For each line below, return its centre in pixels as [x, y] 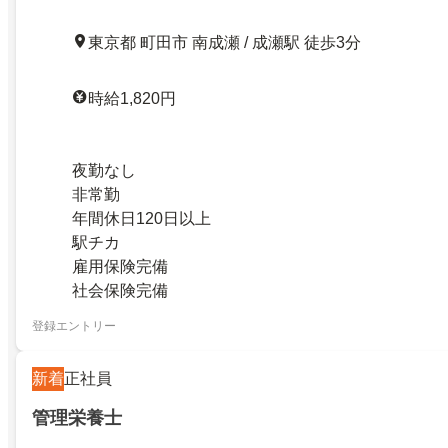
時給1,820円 [132, 98]
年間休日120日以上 [141, 218]
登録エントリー [74, 326]
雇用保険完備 [120, 266]
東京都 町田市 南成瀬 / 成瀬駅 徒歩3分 [224, 42]
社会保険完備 [120, 290]
